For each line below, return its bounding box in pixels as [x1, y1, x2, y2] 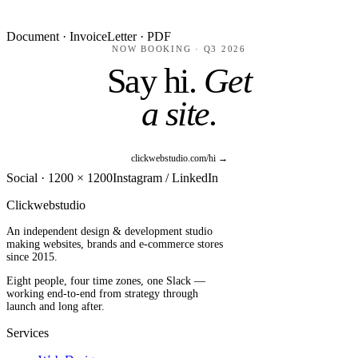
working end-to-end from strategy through [6, 287, 198, 300]
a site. [141, 93, 217, 133]
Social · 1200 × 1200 [6, 170, 113, 185]
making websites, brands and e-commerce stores [6, 237, 223, 250]
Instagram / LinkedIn [113, 170, 218, 185]
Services [6, 325, 49, 340]
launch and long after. [6, 300, 105, 312]
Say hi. [106, 61, 204, 101]
